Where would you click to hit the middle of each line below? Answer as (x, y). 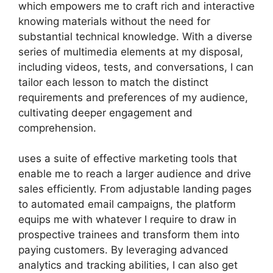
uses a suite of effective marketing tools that (128, 158)
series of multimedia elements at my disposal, (131, 51)
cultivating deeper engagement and (105, 112)
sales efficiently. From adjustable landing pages (135, 189)
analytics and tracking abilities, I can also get (128, 265)
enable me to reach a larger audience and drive (135, 174)
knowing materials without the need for (114, 21)
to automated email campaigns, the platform (127, 204)
